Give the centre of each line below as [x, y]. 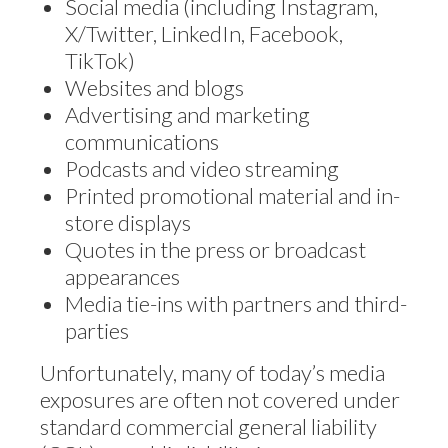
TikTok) [100, 60]
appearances [122, 276]
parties [97, 330]
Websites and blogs [154, 87]
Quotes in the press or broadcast [215, 249]
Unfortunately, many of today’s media [212, 372]
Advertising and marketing [187, 114]
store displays [128, 222]
